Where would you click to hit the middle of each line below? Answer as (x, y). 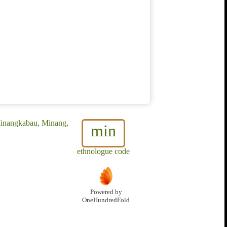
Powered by (106, 192)
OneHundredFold (106, 200)
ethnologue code (103, 152)
